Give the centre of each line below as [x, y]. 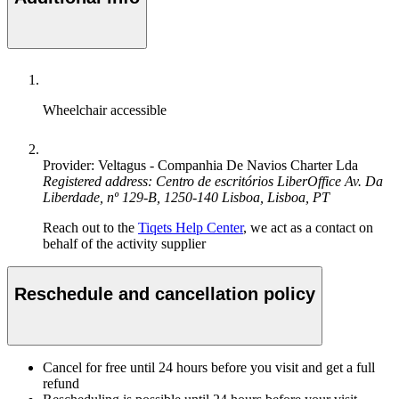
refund [61, 384]
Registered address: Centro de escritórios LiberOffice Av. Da [213, 182]
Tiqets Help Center [191, 228]
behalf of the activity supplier [124, 244]
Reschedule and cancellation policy [165, 293]
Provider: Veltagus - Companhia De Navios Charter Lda [200, 166]
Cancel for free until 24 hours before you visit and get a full [209, 368]
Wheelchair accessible [105, 110]
